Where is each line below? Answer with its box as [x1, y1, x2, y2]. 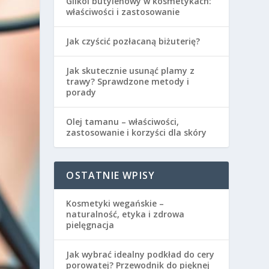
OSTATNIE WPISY [66, 169, 156, 183]
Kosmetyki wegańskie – [66, 198, 165, 210]
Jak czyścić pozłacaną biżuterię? [66, 35, 201, 47]
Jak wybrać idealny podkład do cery [66, 249, 215, 261]
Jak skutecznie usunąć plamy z [66, 65, 195, 77]
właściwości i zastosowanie [66, 6, 180, 18]
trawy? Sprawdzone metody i [66, 76, 190, 88]
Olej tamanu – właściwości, [66, 116, 180, 128]
